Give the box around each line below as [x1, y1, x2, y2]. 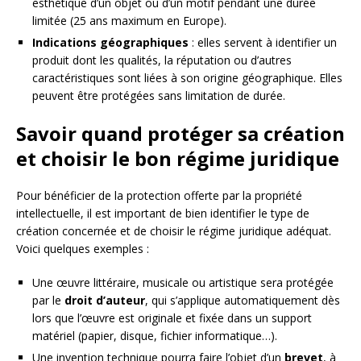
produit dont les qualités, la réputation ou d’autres [32, 52, 292, 68]
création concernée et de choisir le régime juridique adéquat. [16, 222, 331, 239]
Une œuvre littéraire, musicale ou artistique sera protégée [32, 274, 334, 290]
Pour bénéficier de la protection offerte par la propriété [16, 187, 302, 203]
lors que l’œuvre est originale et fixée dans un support [32, 309, 312, 326]
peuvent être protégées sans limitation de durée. [32, 87, 285, 103]
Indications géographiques [32, 34, 189, 50]
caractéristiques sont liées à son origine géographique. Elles [32, 69, 342, 85]
